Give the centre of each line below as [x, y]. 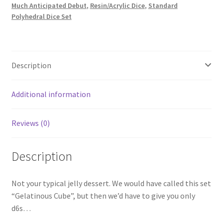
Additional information [51, 94]
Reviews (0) [30, 123]
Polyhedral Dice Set [41, 16]
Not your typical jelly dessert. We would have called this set [111, 183]
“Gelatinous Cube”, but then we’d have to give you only [103, 196]
